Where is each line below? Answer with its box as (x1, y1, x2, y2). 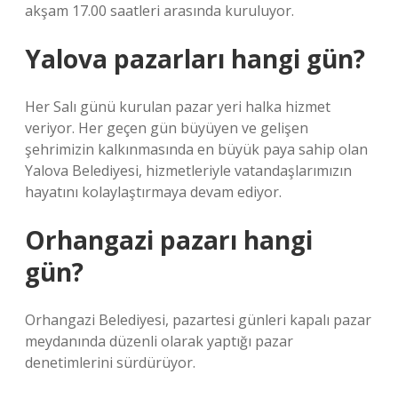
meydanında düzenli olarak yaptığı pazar (25, 331, 293, 351)
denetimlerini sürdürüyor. (25, 353, 195, 372)
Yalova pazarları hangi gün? (25, 42, 365, 76)
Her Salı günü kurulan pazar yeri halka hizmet (25, 97, 330, 116)
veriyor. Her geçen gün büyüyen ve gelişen (25, 118, 308, 138)
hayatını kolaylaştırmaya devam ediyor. (25, 182, 282, 202)
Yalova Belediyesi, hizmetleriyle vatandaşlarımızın (25, 161, 352, 180)
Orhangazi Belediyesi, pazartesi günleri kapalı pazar (25, 310, 371, 330)
